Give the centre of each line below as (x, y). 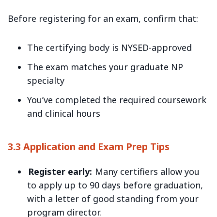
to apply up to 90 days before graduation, (115, 185)
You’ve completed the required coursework (117, 100)
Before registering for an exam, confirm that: (103, 18)
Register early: (60, 172)
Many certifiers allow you (146, 172)
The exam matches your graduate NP (105, 67)
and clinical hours (64, 113)
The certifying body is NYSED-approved (109, 47)
